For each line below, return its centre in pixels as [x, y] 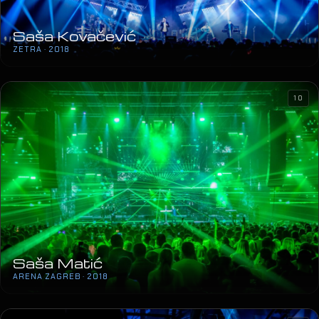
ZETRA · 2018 [41, 49]
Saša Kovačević [74, 36]
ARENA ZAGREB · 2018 [61, 277]
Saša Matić [58, 263]
